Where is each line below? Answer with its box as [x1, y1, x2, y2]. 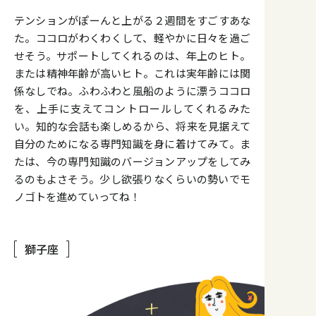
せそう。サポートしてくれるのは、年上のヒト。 [14, 47, 250, 63]
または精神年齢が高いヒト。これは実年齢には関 [14, 65, 250, 80]
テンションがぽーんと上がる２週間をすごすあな [14, 12, 250, 28]
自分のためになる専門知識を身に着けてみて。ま [14, 135, 250, 151]
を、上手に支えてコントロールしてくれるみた [14, 100, 250, 116]
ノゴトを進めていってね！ [14, 188, 140, 204]
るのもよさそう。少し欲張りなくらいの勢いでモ [14, 171, 250, 186]
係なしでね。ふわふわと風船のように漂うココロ [14, 83, 250, 98]
